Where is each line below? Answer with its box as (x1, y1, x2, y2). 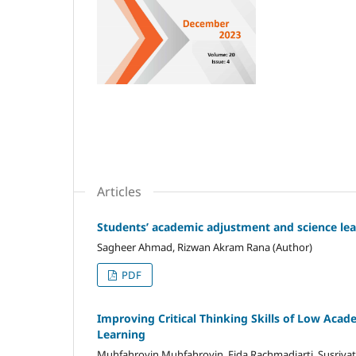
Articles (97, 182, 141, 200)
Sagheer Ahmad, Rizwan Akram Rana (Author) (97, 239, 312, 254)
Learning (97, 326, 145, 342)
